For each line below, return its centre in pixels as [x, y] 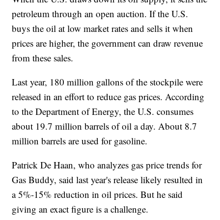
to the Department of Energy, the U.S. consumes [103, 111]
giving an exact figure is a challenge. [82, 209]
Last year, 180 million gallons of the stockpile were [108, 82]
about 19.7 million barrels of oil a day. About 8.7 [105, 126]
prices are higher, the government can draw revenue [108, 43]
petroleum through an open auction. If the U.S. [100, 14]
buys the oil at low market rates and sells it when [103, 28]
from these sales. [44, 58]
